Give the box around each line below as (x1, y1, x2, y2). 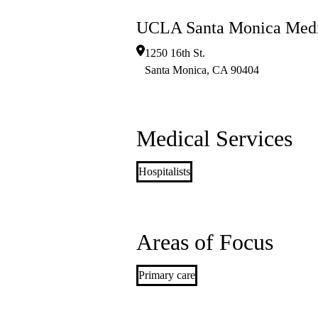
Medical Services (136, 126, 292, 152)
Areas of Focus (136, 229, 273, 256)
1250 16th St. (145, 47, 205, 60)
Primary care (138, 269, 195, 282)
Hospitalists (138, 165, 190, 178)
